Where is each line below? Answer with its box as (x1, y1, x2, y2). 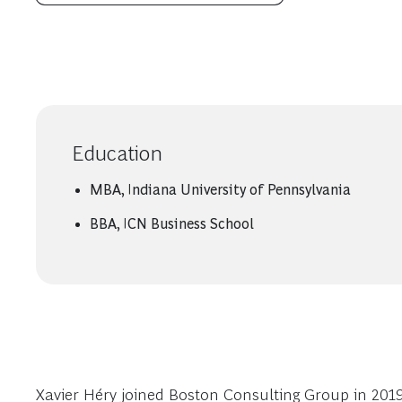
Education (72, 141, 162, 165)
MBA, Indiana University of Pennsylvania (90, 182, 351, 197)
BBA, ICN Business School (90, 216, 254, 232)
